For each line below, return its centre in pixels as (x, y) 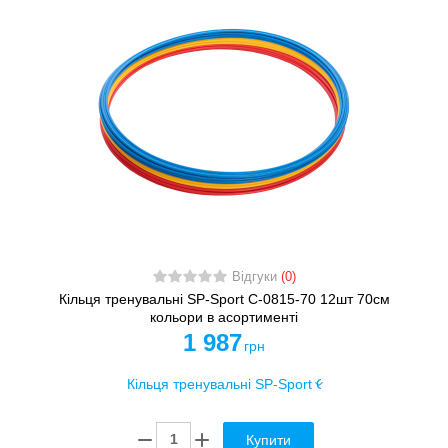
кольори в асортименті (224, 316)
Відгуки (256, 276)
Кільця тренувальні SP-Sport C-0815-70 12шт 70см (224, 298)
